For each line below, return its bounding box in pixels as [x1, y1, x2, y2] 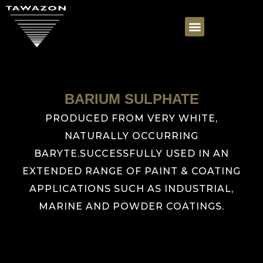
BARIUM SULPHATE [64, 91, 199, 107]
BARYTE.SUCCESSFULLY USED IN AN [34, 148, 229, 160]
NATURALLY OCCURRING [65, 130, 198, 142]
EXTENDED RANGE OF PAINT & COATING [22, 166, 241, 177]
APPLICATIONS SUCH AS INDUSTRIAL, [29, 183, 234, 195]
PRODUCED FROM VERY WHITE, [45, 113, 218, 124]
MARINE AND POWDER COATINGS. [39, 201, 224, 213]
